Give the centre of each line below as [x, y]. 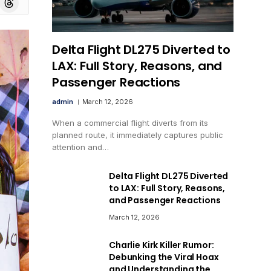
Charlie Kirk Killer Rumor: [162, 245]
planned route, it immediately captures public [138, 135]
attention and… [80, 147]
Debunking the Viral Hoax [164, 257]
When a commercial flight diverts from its [130, 122]
